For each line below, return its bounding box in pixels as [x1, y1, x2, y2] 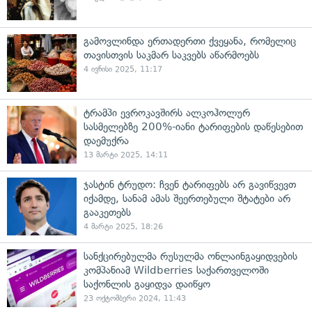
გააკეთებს [84, 206, 131, 219]
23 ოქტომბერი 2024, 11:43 [84, 294, 186, 303]
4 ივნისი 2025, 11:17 [84, 65, 162, 74]
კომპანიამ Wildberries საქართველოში [84, 264, 269, 276]
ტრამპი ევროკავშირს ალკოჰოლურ [84, 107, 250, 119]
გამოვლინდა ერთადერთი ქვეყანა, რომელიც [84, 35, 296, 47]
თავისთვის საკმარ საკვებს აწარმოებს [84, 49, 259, 61]
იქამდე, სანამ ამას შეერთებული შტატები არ [84, 192, 290, 205]
